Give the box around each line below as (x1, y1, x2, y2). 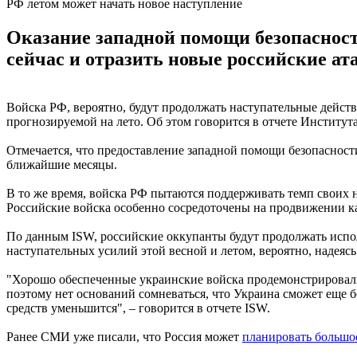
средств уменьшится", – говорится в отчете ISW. (6, 300, 270, 315)
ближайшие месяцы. (6, 157, 117, 171)
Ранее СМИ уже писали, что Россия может (6, 329, 242, 343)
